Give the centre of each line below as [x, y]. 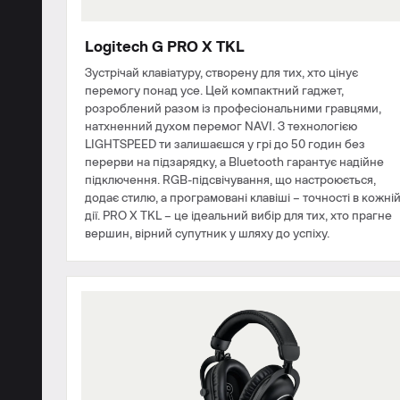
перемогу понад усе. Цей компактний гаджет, [214, 91]
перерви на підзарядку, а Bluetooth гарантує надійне [234, 162]
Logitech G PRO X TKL [165, 46]
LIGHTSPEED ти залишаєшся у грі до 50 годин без [225, 144]
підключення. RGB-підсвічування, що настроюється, [230, 180]
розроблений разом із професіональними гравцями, [233, 108]
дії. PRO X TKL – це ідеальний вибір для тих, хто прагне [238, 216]
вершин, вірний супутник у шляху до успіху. [207, 233]
